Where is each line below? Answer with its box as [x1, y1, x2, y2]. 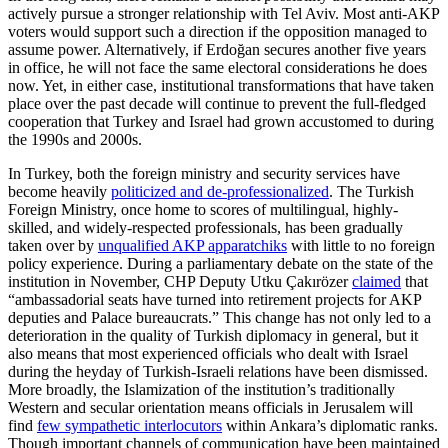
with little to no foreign [287, 236, 435, 254]
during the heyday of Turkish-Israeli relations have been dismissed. [8, 362, 428, 380]
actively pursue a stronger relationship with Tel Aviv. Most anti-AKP [8, 4, 439, 22]
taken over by [8, 236, 98, 254]
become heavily [8, 182, 111, 200]
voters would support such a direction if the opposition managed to [8, 22, 427, 40]
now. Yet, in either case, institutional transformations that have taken [8, 76, 434, 94]
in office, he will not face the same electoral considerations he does [8, 58, 427, 76]
